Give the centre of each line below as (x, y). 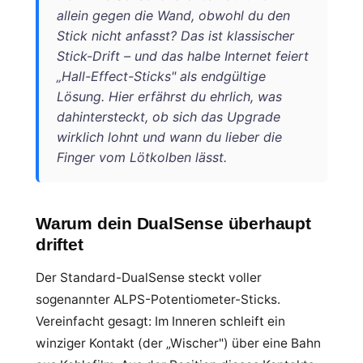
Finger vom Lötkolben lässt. (142, 157)
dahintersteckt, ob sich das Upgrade (169, 117)
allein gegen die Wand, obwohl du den (173, 15)
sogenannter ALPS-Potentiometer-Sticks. (158, 299)
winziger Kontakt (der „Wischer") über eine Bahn (178, 343)
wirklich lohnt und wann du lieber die (169, 137)
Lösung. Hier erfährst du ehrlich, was (169, 96)
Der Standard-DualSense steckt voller (149, 278)
